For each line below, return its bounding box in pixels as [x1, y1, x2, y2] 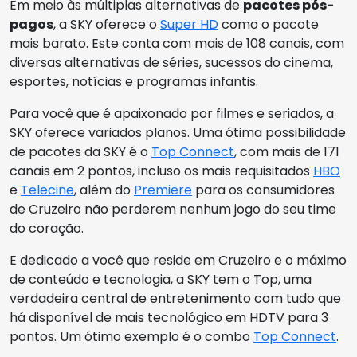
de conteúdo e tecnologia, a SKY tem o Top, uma [10, 270, 312, 288]
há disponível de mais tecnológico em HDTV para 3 [10, 308, 328, 327]
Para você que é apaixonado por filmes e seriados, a [10, 104, 334, 123]
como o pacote [218, 15, 319, 33]
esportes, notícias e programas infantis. [10, 73, 258, 91]
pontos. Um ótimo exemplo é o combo [10, 328, 253, 346]
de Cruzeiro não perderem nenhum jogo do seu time [10, 200, 336, 218]
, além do [74, 181, 134, 199]
